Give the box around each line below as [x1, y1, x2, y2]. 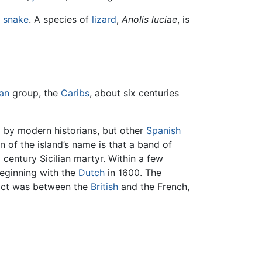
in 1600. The [105, 167, 161, 179]
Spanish [146, 125, 181, 137]
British [91, 181, 118, 193]
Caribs [61, 87, 89, 99]
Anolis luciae [122, 13, 177, 26]
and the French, [118, 181, 189, 193]
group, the [9, 87, 61, 99]
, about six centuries [89, 87, 179, 99]
